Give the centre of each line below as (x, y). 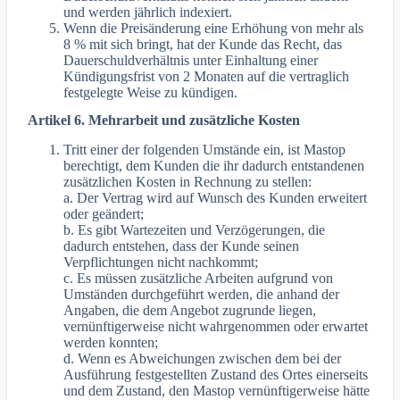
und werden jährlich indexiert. (148, 12)
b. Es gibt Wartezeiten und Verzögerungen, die (195, 229)
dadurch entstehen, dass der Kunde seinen (182, 246)
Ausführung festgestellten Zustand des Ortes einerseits (216, 374)
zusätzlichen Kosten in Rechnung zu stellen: (188, 181)
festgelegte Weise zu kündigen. (151, 92)
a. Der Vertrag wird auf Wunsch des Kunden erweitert (216, 197)
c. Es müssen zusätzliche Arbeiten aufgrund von (199, 278)
